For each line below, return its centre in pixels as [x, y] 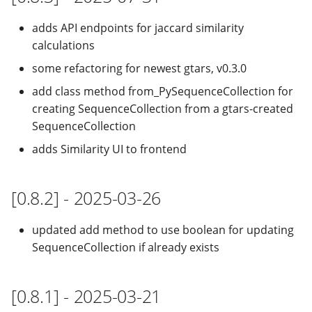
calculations [63, 45]
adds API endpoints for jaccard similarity [138, 28]
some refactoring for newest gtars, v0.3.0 [139, 68]
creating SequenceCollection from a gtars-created [163, 109]
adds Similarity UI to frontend [109, 149]
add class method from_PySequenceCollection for [163, 91]
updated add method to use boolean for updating [163, 230]
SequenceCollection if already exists [126, 247]
